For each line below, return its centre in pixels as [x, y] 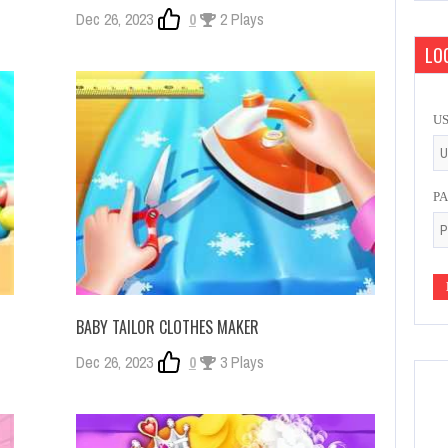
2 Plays [239, 19]
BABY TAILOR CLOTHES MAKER [167, 327]
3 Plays [239, 362]
